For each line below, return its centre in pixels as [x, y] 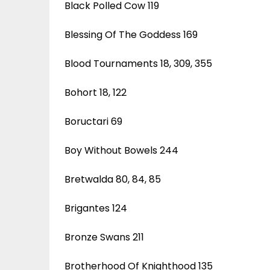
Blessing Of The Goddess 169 [131, 34]
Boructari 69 [93, 121]
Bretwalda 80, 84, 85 [113, 179]
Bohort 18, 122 [96, 92]
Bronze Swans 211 [104, 237]
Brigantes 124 [96, 208]
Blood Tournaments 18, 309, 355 [138, 63]
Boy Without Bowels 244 [121, 150]
